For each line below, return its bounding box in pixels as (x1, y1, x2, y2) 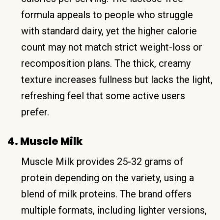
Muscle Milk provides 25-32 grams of (21, 155, 183, 167)
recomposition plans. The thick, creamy (21, 57, 191, 69)
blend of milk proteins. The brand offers (21, 188, 192, 200)
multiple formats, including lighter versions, (21, 204, 207, 216)
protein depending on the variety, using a (21, 171, 194, 184)
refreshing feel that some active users (21, 89, 185, 102)
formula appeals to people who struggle (21, 8, 193, 21)
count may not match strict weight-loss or (21, 41, 202, 53)
